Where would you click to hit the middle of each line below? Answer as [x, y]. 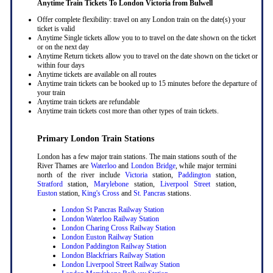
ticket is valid [56, 28]
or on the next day [63, 47]
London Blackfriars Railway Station [113, 255]
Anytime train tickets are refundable [88, 101]
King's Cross [100, 193]
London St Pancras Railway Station [112, 209]
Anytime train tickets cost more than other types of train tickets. [128, 111]
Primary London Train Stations [95, 138]
